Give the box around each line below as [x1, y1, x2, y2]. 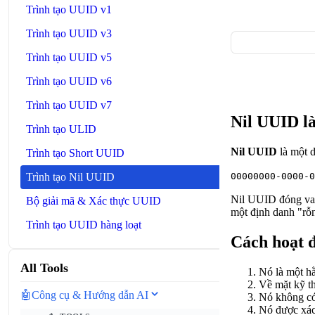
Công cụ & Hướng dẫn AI [32, 289, 148, 301]
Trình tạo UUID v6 [26, 75, 112, 87]
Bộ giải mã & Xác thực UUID [26, 195, 161, 207]
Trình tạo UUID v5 [26, 51, 112, 63]
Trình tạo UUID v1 [26, 4, 112, 15]
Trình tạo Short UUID [26, 147, 124, 159]
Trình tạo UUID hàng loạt [26, 219, 141, 231]
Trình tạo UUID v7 [26, 99, 112, 111]
